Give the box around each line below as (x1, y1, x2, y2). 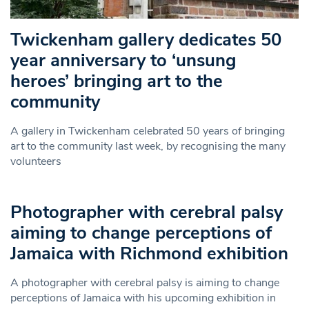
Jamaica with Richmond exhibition (10, 241, 288, 266)
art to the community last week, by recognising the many (10, 138, 286, 154)
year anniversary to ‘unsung (10, 48, 236, 72)
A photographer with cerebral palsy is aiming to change (10, 275, 279, 290)
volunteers (10, 153, 61, 169)
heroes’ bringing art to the (10, 68, 223, 93)
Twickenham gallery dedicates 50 (10, 27, 281, 52)
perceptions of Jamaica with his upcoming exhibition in (10, 290, 276, 306)
